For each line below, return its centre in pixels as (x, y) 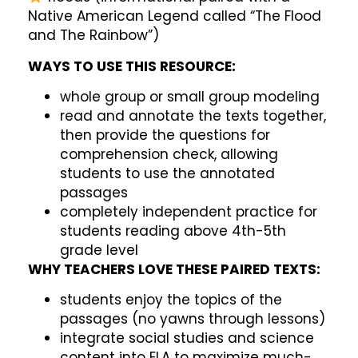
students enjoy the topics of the (171, 300)
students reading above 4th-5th (173, 231)
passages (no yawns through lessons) (193, 319)
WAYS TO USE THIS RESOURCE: (132, 66)
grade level (99, 250)
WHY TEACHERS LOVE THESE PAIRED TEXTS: (174, 269)
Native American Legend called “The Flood (175, 16)
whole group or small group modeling (190, 97)
